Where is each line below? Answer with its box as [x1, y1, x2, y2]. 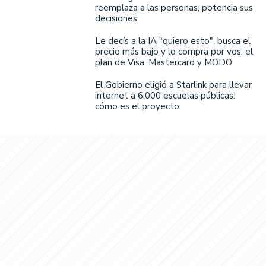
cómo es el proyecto [95, 100, 179, 112]
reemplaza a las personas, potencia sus [95, 1, 253, 14]
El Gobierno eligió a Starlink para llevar [95, 78, 252, 91]
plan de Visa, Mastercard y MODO [95, 56, 232, 68]
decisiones [95, 12, 137, 24]
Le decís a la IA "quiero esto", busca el [95, 34, 251, 47]
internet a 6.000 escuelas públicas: [95, 89, 235, 102]
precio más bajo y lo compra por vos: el [95, 45, 253, 58]
